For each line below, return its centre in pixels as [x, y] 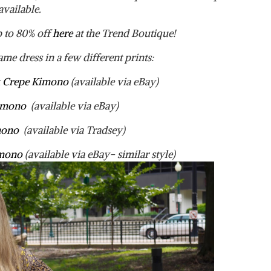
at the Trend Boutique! [125, 34]
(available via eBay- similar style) [99, 155]
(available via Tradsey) [73, 130]
